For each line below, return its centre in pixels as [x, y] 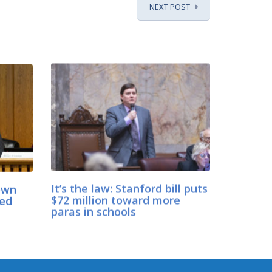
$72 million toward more [115, 201]
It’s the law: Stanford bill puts [129, 189]
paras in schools [93, 212]
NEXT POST [170, 7]
